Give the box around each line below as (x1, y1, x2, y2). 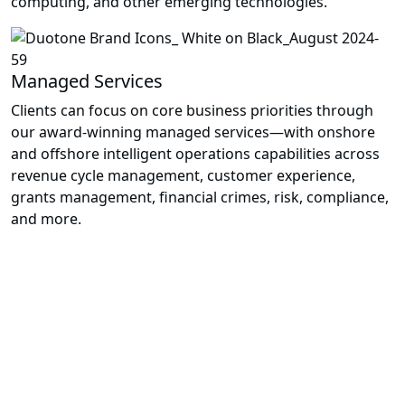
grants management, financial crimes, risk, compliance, (11, 187, 389, 208)
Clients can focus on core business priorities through (11, 100, 373, 121)
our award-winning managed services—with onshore (11, 122, 375, 143)
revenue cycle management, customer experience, (11, 165, 355, 186)
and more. (11, 209, 81, 230)
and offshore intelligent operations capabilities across (11, 144, 380, 165)
